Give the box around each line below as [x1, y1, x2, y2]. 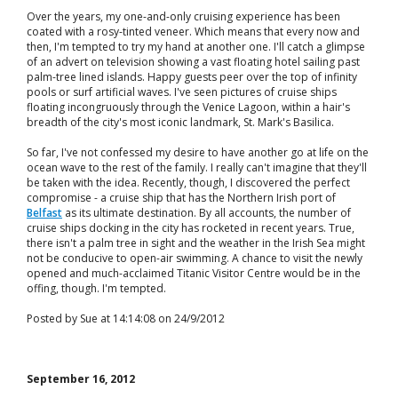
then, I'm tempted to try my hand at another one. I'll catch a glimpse [27, 39, 365, 54]
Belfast [27, 205, 62, 220]
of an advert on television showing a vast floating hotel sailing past [27, 54, 360, 69]
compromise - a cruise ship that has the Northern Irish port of [27, 190, 336, 205]
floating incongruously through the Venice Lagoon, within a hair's [27, 99, 350, 115]
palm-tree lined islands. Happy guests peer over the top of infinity [27, 69, 357, 84]
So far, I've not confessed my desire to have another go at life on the [27, 145, 369, 160]
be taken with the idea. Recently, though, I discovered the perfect [27, 175, 350, 190]
